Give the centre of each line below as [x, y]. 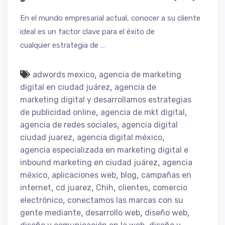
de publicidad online [58, 113]
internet [36, 188]
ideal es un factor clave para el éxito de [87, 31]
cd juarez [74, 188]
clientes [133, 188]
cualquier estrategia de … [63, 45]
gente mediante [50, 213]
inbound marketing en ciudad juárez [89, 163]
